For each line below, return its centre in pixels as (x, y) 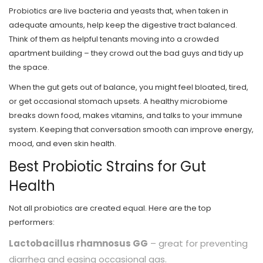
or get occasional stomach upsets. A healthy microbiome (118, 101)
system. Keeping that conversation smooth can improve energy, (131, 129)
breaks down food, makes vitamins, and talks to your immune (126, 115)
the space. (29, 67)
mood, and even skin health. (63, 144)
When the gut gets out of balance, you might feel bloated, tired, (129, 87)
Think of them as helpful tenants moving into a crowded (114, 39)
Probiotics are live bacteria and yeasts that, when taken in (119, 11)
